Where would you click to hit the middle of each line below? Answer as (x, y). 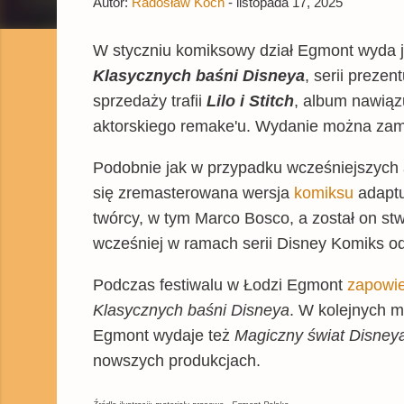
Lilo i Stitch (250, 101)
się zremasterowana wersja (193, 193)
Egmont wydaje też (164, 335)
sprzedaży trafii (150, 101)
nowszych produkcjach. (179, 360)
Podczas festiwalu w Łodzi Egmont (220, 285)
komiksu (324, 193)
